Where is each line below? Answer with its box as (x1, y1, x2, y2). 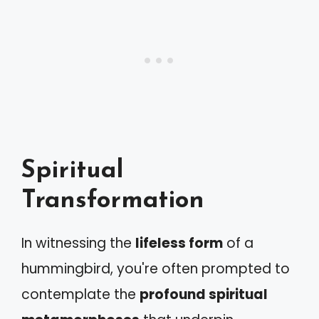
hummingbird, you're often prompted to (21, 259, 290, 279)
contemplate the (21, 285, 140, 305)
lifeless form (135, 234, 223, 253)
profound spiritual (140, 285, 268, 305)
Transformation (21, 189, 204, 214)
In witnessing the (21, 234, 135, 253)
